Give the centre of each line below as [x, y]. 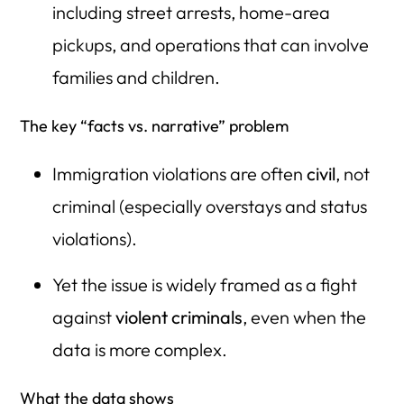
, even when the [304, 317]
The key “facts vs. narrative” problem [155, 126]
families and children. [136, 78]
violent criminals [179, 317]
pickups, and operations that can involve [210, 45]
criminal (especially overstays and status [209, 207]
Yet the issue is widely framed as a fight [204, 285]
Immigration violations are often [179, 174]
